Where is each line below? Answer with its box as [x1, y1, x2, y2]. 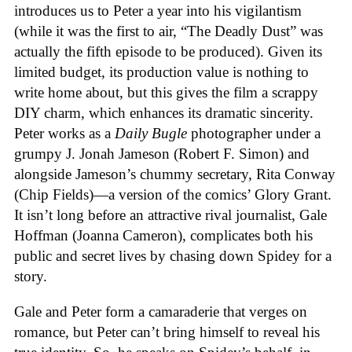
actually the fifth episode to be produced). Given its [14, 43, 322, 60]
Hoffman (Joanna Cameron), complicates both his [14, 227, 313, 244]
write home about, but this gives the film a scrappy [14, 84, 318, 101]
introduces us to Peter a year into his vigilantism [14, 2, 302, 20]
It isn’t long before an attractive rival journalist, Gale [14, 207, 327, 224]
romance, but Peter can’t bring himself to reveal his [14, 323, 320, 340]
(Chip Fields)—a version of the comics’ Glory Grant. [14, 186, 332, 203]
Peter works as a [14, 125, 115, 142]
